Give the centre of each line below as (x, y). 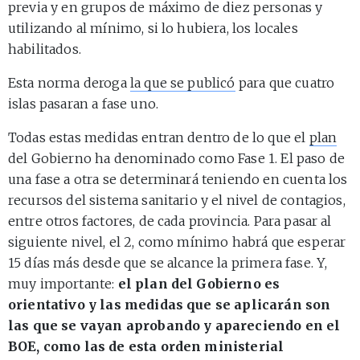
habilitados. (45, 49)
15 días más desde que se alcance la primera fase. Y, (168, 262)
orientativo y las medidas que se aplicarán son (170, 304)
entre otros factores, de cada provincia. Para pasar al (170, 221)
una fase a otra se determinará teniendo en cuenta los (178, 179)
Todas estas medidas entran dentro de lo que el (159, 137)
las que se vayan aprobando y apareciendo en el (174, 325)
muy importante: (63, 283)
